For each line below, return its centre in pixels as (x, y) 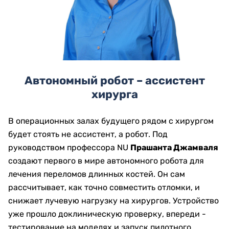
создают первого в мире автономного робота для (106, 161)
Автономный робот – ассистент (114, 81)
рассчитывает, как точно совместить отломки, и (104, 188)
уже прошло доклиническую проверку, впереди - (107, 214)
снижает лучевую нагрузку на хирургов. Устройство (113, 201)
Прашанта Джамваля (174, 148)
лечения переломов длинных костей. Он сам (97, 174)
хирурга (114, 95)
